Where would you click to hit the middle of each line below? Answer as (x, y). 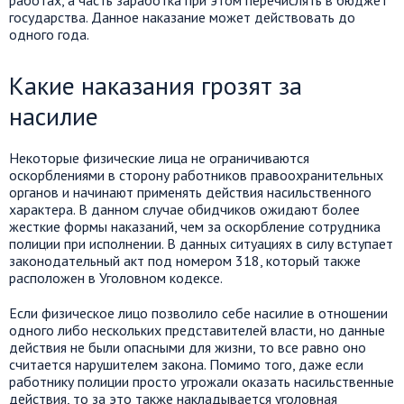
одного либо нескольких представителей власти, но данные (197, 330)
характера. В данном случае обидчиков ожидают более (184, 209)
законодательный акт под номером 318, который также (185, 261)
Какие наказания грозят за (156, 85)
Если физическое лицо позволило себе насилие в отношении (198, 313)
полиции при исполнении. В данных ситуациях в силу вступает (201, 243)
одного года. (49, 34)
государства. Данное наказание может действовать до (182, 17)
